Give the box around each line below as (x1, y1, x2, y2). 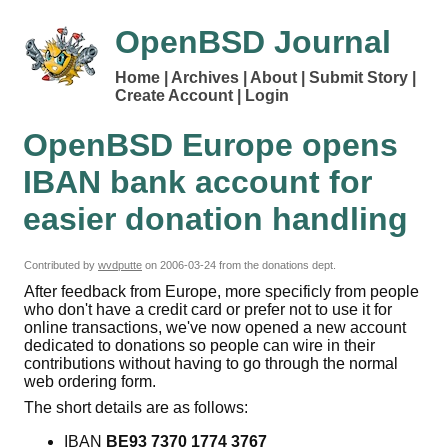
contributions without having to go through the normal (24, 354, 398, 372)
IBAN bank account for (23, 163, 372, 200)
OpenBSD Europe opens (23, 126, 398, 163)
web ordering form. (24, 372, 156, 390)
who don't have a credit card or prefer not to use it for (24, 300, 392, 318)
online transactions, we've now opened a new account (24, 318, 406, 336)
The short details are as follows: (24, 398, 248, 416)
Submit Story (309, 69, 408, 87)
